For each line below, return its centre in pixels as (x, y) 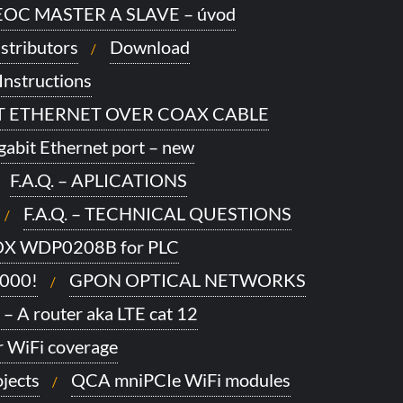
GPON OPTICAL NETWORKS (188, 280)
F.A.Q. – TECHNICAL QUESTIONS (157, 213)
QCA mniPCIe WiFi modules (180, 380)
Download (149, 47)
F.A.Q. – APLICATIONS (98, 180)
